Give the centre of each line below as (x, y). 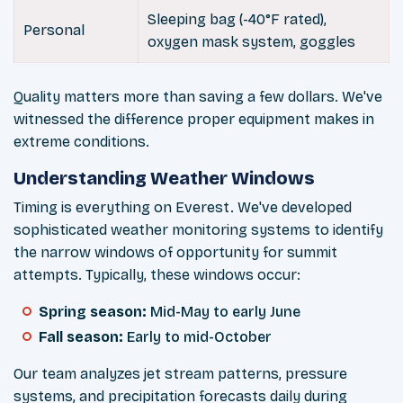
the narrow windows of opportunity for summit (175, 253)
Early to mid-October (199, 337)
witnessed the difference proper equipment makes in (194, 120)
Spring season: (94, 312)
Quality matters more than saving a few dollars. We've (198, 97)
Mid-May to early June (225, 312)
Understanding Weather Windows (164, 179)
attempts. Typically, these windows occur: (157, 275)
